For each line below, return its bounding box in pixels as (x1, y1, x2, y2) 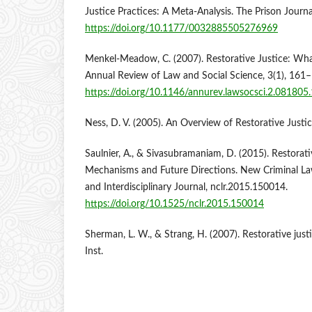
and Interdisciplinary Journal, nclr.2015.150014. (85, 182, 288, 193)
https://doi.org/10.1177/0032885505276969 (85, 24, 278, 34)
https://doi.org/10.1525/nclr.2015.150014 (85, 199, 264, 210)
